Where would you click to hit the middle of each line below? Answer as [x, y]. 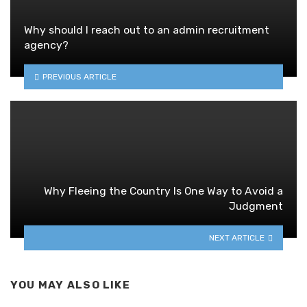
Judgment [256, 206]
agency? [46, 45]
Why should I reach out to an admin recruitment [147, 30]
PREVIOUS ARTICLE [79, 76]
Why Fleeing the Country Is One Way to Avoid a [163, 191]
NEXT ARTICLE [237, 237]
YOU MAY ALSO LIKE [70, 285]
